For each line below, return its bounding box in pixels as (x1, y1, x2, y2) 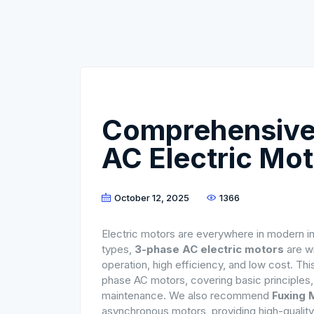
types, (102, 243, 135, 256)
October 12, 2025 (114, 192, 189, 203)
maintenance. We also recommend (102, 289, 272, 302)
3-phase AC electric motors (135, 243, 284, 256)
